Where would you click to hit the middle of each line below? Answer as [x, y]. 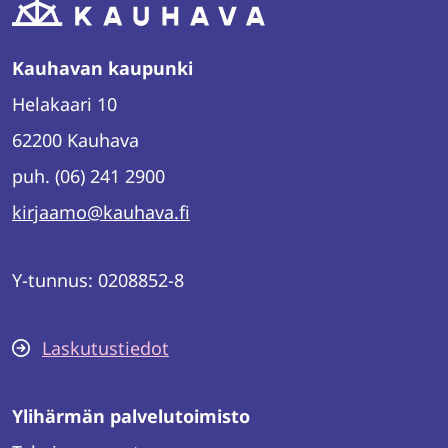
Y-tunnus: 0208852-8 [98, 280]
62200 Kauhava [75, 140]
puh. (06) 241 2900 [88, 176]
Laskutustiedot [105, 348]
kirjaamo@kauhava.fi [101, 212]
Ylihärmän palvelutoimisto [131, 416]
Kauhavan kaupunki [102, 68]
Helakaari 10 [64, 104]
